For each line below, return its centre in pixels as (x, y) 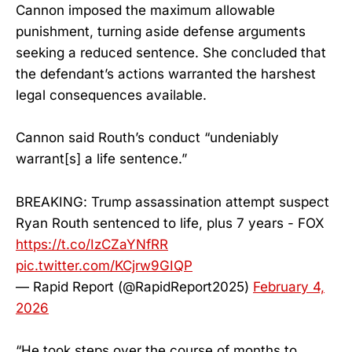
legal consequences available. (111, 95)
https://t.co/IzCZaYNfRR (92, 244)
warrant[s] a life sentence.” (101, 159)
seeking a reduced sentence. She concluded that (171, 53)
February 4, (289, 286)
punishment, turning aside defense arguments (161, 32)
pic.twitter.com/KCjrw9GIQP (104, 265)
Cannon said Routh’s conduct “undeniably (147, 138)
